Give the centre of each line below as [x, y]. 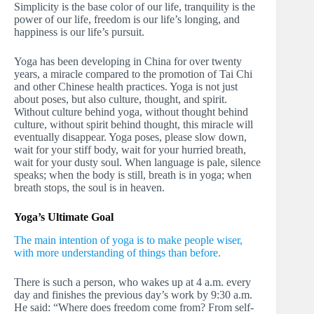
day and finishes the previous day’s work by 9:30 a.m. [133, 294]
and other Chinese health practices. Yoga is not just [126, 87]
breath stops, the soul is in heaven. [89, 188]
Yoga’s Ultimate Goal [64, 217]
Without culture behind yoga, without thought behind [131, 112]
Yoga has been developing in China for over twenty [128, 62]
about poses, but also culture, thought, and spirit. [121, 100]
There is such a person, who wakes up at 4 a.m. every [132, 282]
